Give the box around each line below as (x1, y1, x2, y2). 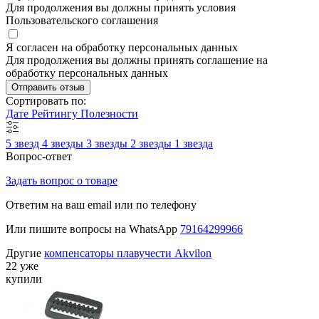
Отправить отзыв (11, 81, 85, 93)
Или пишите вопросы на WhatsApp (6, 222, 180, 235)
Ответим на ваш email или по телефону (6, 198, 197, 211)
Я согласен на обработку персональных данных (6, 41, 238, 53)
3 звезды (86, 137, 130, 150)
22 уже (6, 259, 38, 272)
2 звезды (130, 137, 174, 150)
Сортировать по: (6, 94, 86, 107)
